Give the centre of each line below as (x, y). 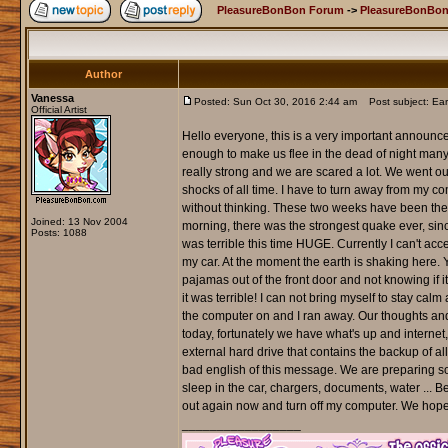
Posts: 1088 (58, 233)
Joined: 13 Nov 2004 (79, 222)
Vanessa (52, 98)
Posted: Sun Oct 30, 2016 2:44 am (275, 102)
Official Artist (58, 110)
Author (103, 74)
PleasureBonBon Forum (280, 10)
